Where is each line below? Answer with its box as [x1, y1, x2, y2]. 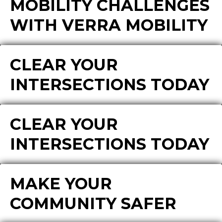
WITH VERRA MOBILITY [10, 15, 208, 35]
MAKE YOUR [10, 174, 112, 193]
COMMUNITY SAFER [10, 194, 176, 213]
